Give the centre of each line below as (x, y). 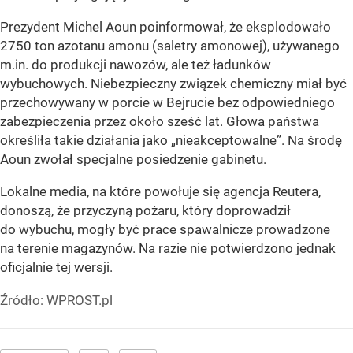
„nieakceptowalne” (226, 141)
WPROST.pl (80, 301)
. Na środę (312, 141)
